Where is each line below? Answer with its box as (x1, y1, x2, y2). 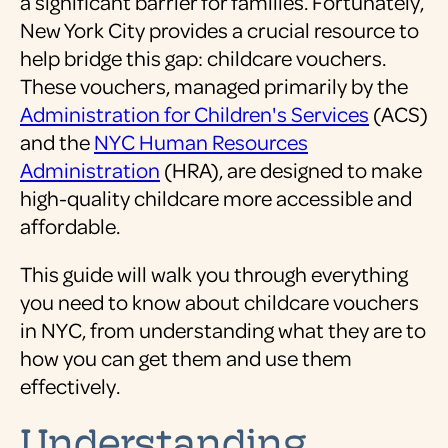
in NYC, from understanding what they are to (20, 316, 426, 344)
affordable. (20, 212, 124, 240)
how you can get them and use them (20, 344, 352, 372)
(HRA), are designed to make (160, 156, 422, 184)
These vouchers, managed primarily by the (20, 72, 408, 100)
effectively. (20, 372, 120, 400)
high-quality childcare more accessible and (20, 184, 412, 212)
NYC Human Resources (94, 128, 308, 156)
